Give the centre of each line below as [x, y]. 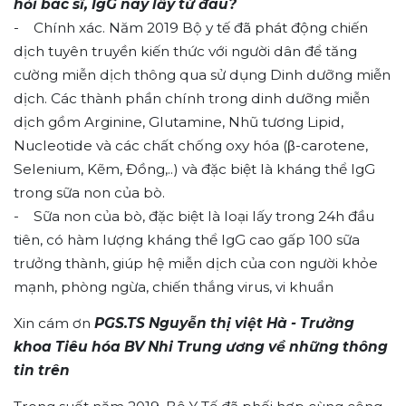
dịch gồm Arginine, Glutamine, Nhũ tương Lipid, [179, 121]
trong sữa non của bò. [89, 192]
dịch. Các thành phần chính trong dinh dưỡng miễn [192, 98]
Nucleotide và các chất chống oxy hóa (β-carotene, [191, 145]
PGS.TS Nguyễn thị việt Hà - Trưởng [224, 323]
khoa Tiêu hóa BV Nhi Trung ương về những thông [201, 346]
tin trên [42, 370]
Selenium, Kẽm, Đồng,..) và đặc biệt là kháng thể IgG [194, 169]
